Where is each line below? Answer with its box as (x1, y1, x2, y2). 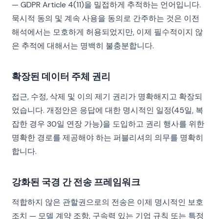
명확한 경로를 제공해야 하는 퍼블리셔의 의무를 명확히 (12, 132, 203, 143)
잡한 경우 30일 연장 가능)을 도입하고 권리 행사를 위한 (12, 119, 204, 129)
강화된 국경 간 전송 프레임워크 (12, 176, 140, 188)
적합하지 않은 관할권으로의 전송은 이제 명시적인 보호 (12, 197, 203, 207)
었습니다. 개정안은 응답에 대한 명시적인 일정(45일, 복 (12, 105, 203, 115)
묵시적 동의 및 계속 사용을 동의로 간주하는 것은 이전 (12, 13, 199, 23)
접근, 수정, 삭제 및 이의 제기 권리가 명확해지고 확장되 (12, 91, 202, 102)
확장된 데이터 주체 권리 (12, 70, 110, 82)
